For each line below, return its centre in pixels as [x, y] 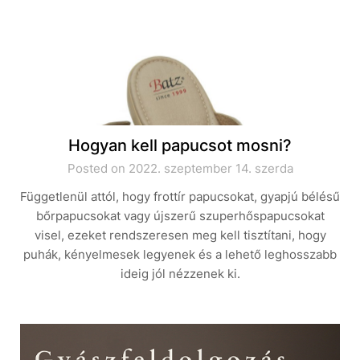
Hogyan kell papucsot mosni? [180, 145]
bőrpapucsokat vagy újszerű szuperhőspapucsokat [180, 216]
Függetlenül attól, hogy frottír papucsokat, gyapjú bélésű [180, 196]
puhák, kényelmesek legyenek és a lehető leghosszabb [180, 254]
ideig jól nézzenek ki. [180, 274]
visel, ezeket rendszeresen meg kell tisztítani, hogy [180, 235]
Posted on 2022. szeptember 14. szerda [180, 168]
